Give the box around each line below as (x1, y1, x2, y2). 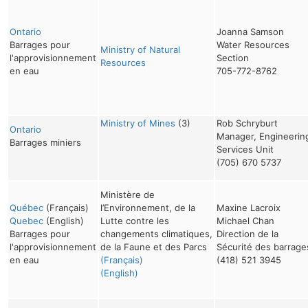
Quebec (9, 214, 43, 226)
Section (216, 52, 249, 63)
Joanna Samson (216, 25, 284, 37)
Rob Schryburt (216, 117, 278, 129)
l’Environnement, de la (100, 201, 195, 213)
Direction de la (216, 228, 278, 239)
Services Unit (216, 143, 274, 155)
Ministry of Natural (100, 43, 180, 55)
